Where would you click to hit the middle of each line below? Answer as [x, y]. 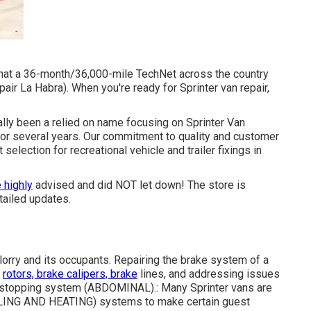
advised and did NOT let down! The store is [139, 185]
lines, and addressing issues [209, 274]
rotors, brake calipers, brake [70, 274]
